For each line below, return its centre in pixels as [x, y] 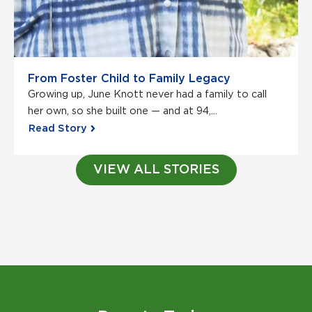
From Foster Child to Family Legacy [129, 78]
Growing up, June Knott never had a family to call [147, 94]
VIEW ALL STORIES [156, 170]
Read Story [58, 128]
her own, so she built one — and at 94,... [123, 111]
